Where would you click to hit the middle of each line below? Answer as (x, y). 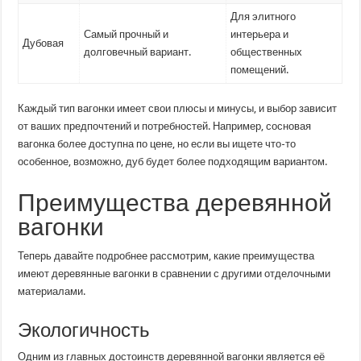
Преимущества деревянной (175, 202)
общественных (267, 52)
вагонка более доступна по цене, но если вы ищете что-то (157, 143)
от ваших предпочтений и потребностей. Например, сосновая (165, 126)
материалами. (52, 291)
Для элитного (263, 17)
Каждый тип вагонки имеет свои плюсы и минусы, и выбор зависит (178, 108)
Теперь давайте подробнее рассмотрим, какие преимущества (166, 255)
